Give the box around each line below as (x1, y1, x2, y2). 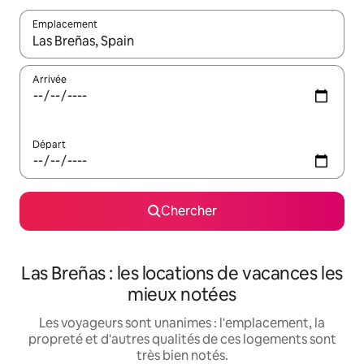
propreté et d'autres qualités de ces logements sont (28, 331, 336, 348)
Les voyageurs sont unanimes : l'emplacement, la (39, 314, 325, 331)
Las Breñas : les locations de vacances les (21, 262, 343, 285)
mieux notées (128, 283, 236, 306)
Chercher (160, 202, 217, 219)
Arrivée (32, 73, 67, 86)
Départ (32, 138, 66, 151)
